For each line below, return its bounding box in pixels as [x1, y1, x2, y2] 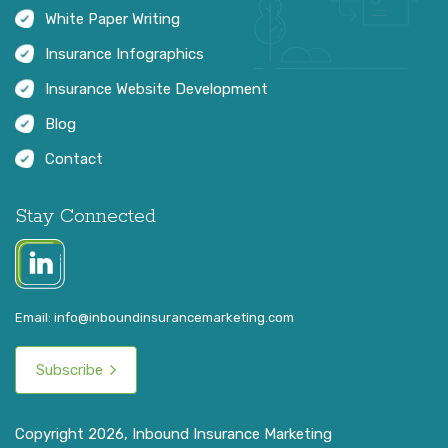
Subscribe [36, 360, 103, 379]
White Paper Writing [45, 9, 180, 28]
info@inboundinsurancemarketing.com [54, 309, 294, 325]
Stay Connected [15, 203, 156, 229]
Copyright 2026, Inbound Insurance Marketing [15, 424, 332, 443]
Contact [45, 149, 103, 168]
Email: [15, 309, 54, 325]
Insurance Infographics [45, 44, 204, 63]
